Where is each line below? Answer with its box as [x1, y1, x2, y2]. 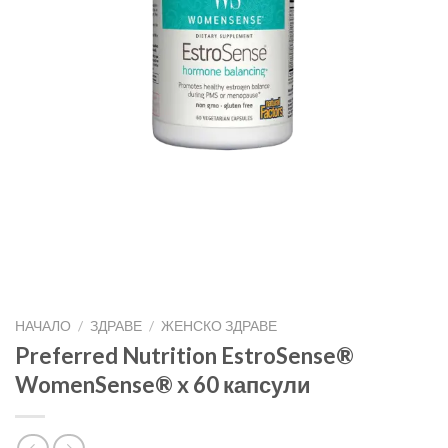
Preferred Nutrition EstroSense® [15, 341, 354, 369]
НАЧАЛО [15, 317, 71, 334]
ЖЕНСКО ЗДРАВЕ [161, 317, 278, 334]
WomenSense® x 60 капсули [15, 370, 311, 398]
